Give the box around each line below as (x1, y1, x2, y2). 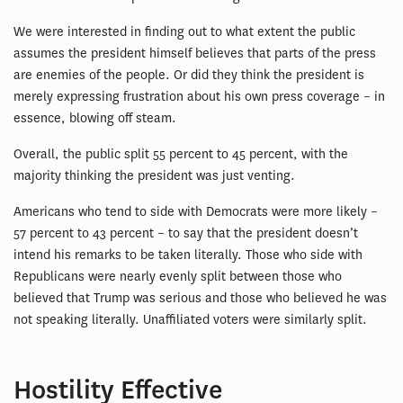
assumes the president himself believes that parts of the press (13, 44, 376, 62)
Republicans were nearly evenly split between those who (13, 267, 342, 285)
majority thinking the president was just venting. (13, 166, 295, 184)
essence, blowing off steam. (13, 109, 176, 127)
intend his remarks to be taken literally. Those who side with (13, 246, 363, 264)
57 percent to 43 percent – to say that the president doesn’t (13, 224, 358, 242)
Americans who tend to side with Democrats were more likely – (13, 202, 378, 220)
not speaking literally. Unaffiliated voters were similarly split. (13, 310, 367, 328)
